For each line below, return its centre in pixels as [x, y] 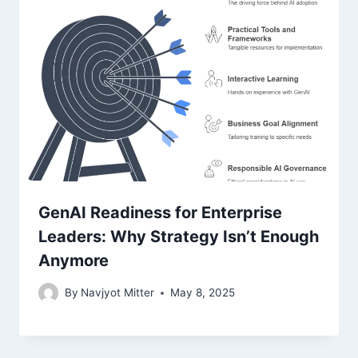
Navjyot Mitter [118, 293]
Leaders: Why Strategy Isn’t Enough [179, 236]
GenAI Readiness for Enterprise [160, 212]
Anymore [74, 260]
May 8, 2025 [203, 293]
